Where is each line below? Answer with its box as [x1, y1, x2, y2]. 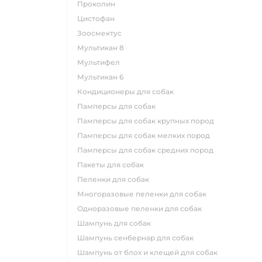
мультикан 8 [84, 43, 124, 53]
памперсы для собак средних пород [83, 146, 213, 155]
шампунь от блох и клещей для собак [85, 248, 218, 257]
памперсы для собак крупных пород [83, 116, 214, 126]
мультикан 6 [84, 73, 123, 82]
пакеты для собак [83, 160, 144, 170]
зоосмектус [82, 29, 122, 38]
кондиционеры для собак [82, 87, 174, 96]
